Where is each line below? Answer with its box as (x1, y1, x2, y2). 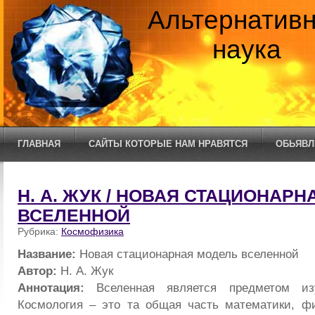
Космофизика (61, 226, 124, 237)
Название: (18, 246, 76, 261)
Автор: (18, 263, 57, 278)
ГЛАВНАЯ (18, 139, 60, 149)
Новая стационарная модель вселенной (76, 246, 299, 261)
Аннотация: (18, 280, 84, 295)
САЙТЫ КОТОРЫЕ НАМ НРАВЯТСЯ (89, 139, 247, 149)
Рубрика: (18, 226, 61, 237)
